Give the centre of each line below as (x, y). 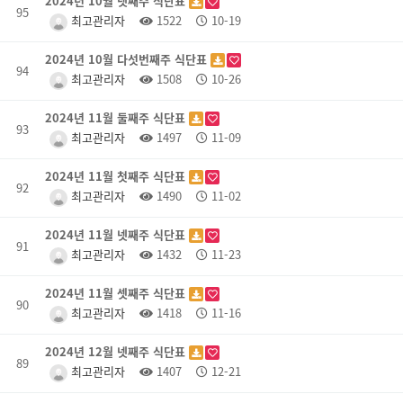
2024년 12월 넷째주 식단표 (117, 351)
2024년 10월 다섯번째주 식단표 (128, 59)
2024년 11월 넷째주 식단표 (117, 234)
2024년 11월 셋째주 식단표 (117, 293)
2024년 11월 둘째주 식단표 (117, 117)
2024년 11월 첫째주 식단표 (117, 176)
